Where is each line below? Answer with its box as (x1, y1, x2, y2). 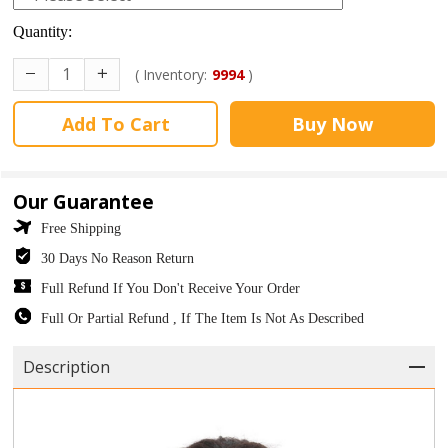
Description (23, 355, 111, 378)
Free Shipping (41, 220, 122, 236)
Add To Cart (61, 111, 170, 136)
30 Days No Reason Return (41, 250, 195, 266)
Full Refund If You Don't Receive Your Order (41, 280, 301, 296)
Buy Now (291, 111, 373, 136)
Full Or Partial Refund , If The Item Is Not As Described (41, 310, 365, 326)
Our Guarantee (13, 188, 155, 215)
